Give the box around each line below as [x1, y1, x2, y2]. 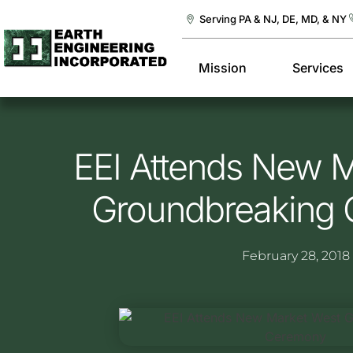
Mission [199, 60, 247, 76]
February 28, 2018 [241, 248, 350, 263]
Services [292, 60, 344, 76]
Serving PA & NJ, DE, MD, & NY [199, 13, 347, 25]
